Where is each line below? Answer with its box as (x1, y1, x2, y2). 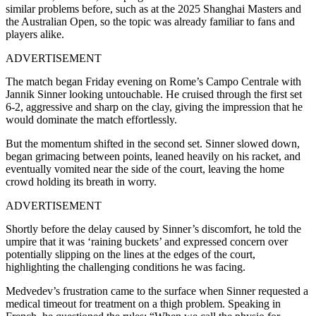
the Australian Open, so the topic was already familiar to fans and (6, 15, 295, 28)
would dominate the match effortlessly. (6, 113, 177, 126)
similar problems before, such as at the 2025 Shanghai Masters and (6, 2, 301, 15)
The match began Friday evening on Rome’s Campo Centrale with (6, 75, 301, 87)
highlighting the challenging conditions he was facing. (6, 260, 245, 273)
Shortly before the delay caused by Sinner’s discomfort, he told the (6, 222, 301, 235)
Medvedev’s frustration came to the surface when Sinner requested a (6, 284, 308, 297)
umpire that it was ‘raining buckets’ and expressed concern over (6, 235, 288, 248)
